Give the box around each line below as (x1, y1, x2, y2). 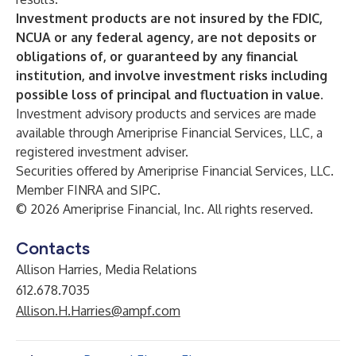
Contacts (16, 238, 90, 259)
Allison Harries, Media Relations (16, 261, 197, 277)
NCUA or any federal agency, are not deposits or (16, 29, 317, 45)
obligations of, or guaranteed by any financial (16, 48, 298, 64)
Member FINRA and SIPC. (16, 182, 161, 198)
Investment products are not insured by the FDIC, (16, 10, 323, 26)
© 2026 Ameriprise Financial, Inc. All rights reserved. (16, 201, 313, 217)
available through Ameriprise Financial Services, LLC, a (16, 125, 323, 141)
